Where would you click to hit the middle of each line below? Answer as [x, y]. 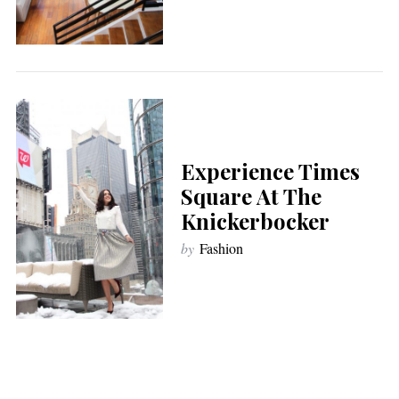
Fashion [221, 248]
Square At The [251, 195]
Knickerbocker [255, 220]
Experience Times [270, 171]
